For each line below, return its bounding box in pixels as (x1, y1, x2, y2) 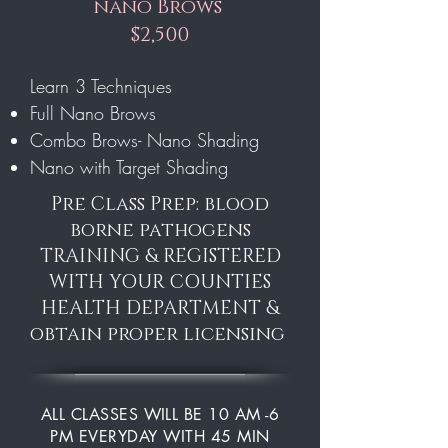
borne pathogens (69, 217, 251, 243)
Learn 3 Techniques (30, 73, 172, 98)
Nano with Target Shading (30, 154, 228, 179)
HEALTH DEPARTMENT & (41, 295, 279, 321)
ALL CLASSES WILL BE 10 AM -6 (40, 403, 280, 425)
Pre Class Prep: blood (51, 191, 269, 217)
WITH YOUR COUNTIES (49, 269, 271, 295)
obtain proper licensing (30, 321, 290, 347)
